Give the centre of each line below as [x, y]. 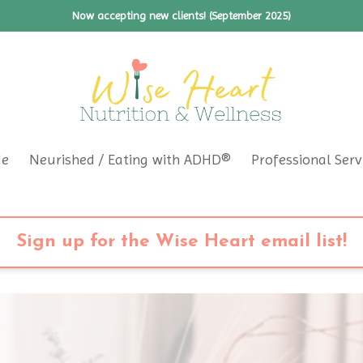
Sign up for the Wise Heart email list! [181, 242]
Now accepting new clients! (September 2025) [181, 15]
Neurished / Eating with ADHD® [130, 159]
